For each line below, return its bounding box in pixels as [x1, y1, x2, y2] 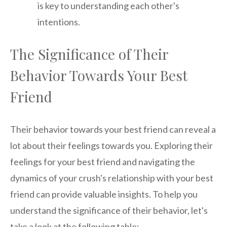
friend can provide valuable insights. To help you [10, 188, 198, 200]
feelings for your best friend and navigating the [10, 156, 195, 168]
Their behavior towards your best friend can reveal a [10, 124, 216, 135]
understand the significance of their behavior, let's [10, 205, 208, 216]
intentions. [37, 16, 80, 28]
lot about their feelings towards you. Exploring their [10, 140, 213, 152]
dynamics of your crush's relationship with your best [10, 172, 213, 184]
